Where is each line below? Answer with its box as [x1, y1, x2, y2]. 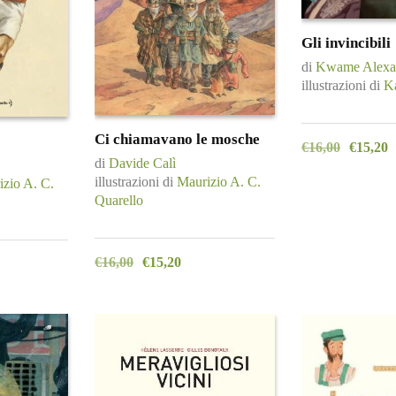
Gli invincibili [301, 34, 391, 52]
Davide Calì [109, 156, 176, 171]
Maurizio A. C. [177, 174, 261, 189]
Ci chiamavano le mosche [95, 130, 260, 148]
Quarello [95, 193, 143, 208]
